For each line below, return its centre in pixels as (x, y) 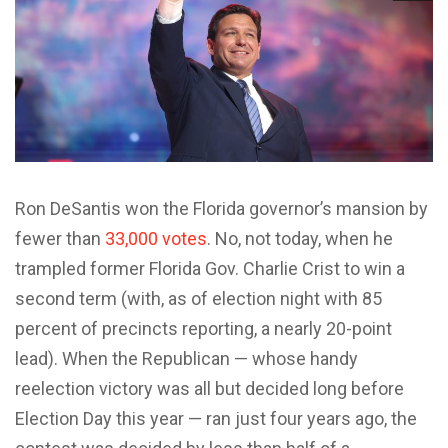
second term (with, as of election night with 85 (198, 298)
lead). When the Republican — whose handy (186, 358)
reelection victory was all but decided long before (209, 388)
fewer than (60, 238)
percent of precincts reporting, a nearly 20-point (203, 328)
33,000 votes (156, 238)
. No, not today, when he (300, 238)
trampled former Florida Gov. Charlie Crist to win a (210, 268)
